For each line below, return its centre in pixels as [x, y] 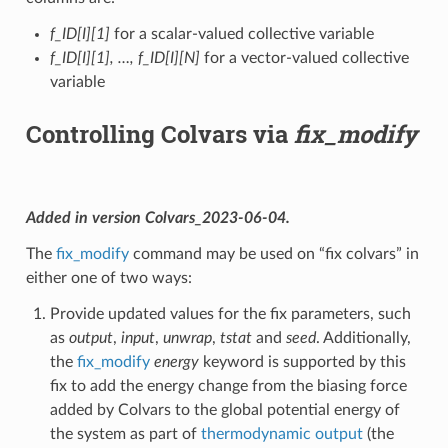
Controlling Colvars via [159, 134]
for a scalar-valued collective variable [241, 34]
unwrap [187, 338]
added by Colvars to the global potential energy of [224, 410]
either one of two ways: [108, 278]
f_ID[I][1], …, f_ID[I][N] [124, 58]
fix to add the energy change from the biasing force [228, 386]
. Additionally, [363, 338]
